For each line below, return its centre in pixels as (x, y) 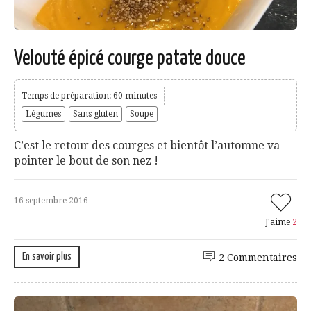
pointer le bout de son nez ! (86, 160)
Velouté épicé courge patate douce (130, 58)
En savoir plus (47, 256)
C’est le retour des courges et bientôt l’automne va (147, 145)
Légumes (43, 114)
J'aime (279, 222)
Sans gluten (95, 114)
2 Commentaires (258, 257)
